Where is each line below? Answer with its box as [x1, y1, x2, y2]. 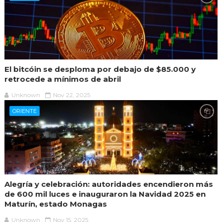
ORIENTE [12, 107, 37, 114]
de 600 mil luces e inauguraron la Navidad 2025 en [4, 189, 206, 199]
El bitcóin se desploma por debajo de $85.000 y [4, 64, 196, 74]
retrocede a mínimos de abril [4, 74, 121, 84]
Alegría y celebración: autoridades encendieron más [4, 179, 213, 189]
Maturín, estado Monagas [4, 199, 107, 209]
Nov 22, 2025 [53, 91, 90, 99]
